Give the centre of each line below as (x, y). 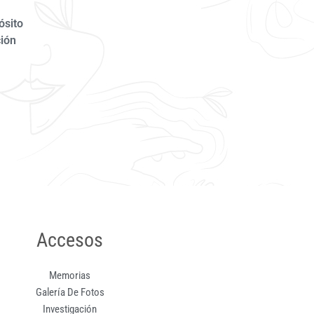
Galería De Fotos (70, 293)
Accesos (70, 240)
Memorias (70, 276)
